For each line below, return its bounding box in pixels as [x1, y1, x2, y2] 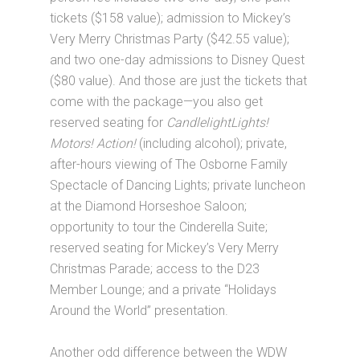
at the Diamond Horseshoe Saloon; [50, 198, 247, 214]
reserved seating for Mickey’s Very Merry [50, 239, 280, 256]
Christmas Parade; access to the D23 [50, 260, 260, 276]
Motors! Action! [50, 135, 137, 151]
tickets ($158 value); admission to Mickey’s [50, 10, 292, 26]
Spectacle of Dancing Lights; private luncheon [50, 177, 306, 193]
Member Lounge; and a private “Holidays [50, 281, 277, 297]
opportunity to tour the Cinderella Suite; [50, 219, 268, 235]
